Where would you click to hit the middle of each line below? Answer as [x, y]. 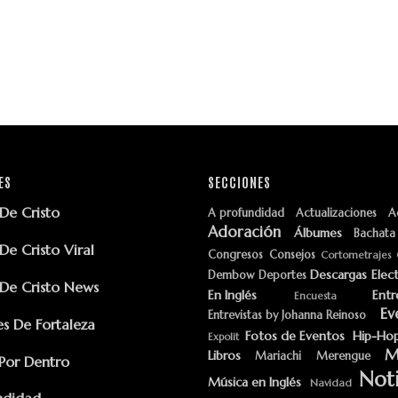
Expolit [223, 337]
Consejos [292, 255]
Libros [224, 356]
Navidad [330, 383]
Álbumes [318, 233]
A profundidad [246, 214]
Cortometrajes [356, 255]
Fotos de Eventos [295, 336]
